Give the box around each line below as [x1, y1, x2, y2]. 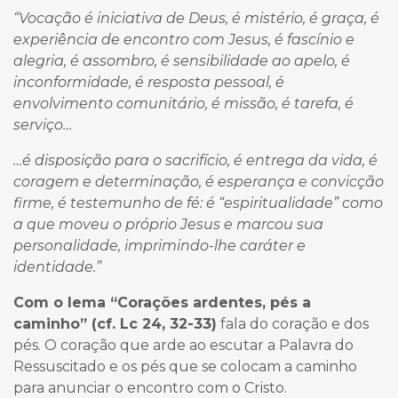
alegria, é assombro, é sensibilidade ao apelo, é [13, 52, 350, 70]
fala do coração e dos [217, 315, 369, 333]
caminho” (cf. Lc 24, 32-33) [13, 315, 217, 333]
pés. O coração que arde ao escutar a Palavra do [13, 337, 354, 354]
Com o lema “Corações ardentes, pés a [13, 294, 311, 312]
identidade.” [13, 259, 101, 276]
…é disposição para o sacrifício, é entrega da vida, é [13, 152, 378, 170]
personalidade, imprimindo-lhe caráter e [13, 237, 306, 255]
